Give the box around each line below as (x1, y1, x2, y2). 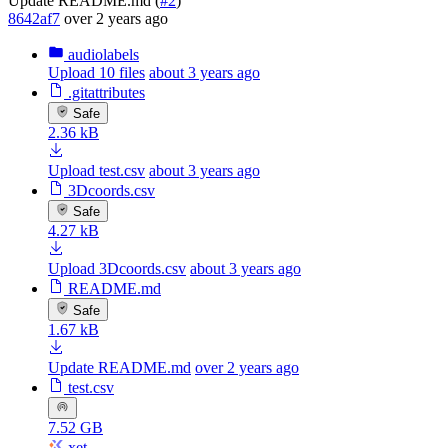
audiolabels (68, 45, 139, 63)
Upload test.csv (48, 161, 145, 179)
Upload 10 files (48, 63, 145, 81)
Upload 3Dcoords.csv (48, 260, 186, 278)
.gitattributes (68, 83, 145, 101)
